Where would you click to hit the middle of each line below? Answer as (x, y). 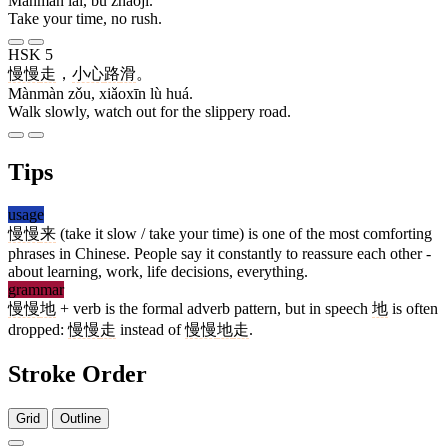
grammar (36, 290)
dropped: (38, 330)
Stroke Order (77, 374)
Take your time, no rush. (85, 19)
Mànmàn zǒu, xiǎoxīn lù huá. (100, 94)
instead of (150, 330)
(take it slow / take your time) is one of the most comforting (244, 234)
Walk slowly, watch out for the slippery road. (149, 112)
